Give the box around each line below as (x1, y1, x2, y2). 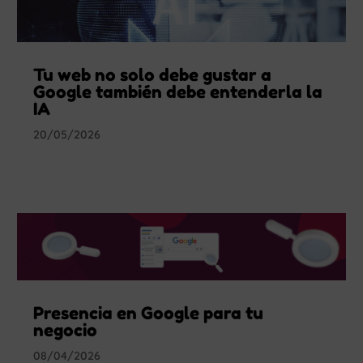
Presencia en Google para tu (33, 303, 264, 324)
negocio (33, 320, 98, 341)
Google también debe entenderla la (33, 81, 323, 102)
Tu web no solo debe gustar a (33, 64, 272, 85)
